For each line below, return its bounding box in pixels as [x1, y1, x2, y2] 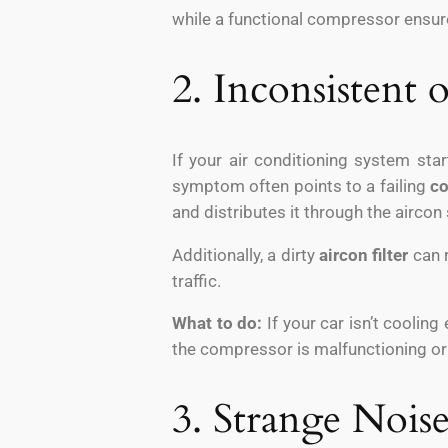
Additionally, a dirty [172, 244, 319, 265]
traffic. [172, 270, 221, 291]
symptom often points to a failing [172, 175, 430, 196]
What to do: [172, 313, 263, 334]
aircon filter [319, 244, 409, 265]
